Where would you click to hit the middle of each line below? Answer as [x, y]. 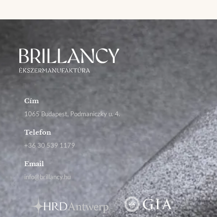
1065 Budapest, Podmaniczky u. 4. [72, 114]
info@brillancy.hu [47, 177]
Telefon [38, 133]
